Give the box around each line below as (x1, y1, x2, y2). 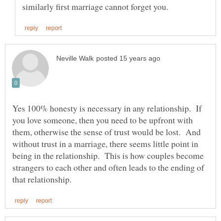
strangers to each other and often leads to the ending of (12, 161, 204, 173)
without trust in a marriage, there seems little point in (12, 137, 198, 149)
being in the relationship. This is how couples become (12, 149, 204, 161)
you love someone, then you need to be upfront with (12, 113, 193, 126)
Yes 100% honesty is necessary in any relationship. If (12, 102, 202, 114)
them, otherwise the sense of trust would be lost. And (12, 125, 201, 138)
